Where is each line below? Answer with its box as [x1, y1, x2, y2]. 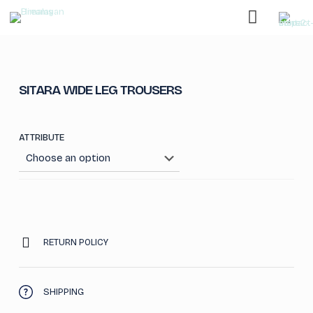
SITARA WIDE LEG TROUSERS [18, 82, 182, 98]
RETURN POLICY [43, 236, 108, 248]
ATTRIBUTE [18, 132, 64, 143]
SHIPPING [43, 286, 84, 298]
